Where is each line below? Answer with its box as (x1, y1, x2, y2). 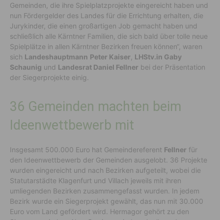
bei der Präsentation (138, 62, 205, 71)
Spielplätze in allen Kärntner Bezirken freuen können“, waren (10, 42, 202, 51)
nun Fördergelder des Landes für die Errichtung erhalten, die (10, 11, 203, 20)
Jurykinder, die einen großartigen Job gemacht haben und (10, 21, 197, 30)
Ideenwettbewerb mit (10, 117, 134, 133)
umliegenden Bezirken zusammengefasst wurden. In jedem (10, 186, 199, 195)
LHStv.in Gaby (135, 52, 182, 61)
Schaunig (10, 62, 42, 71)
